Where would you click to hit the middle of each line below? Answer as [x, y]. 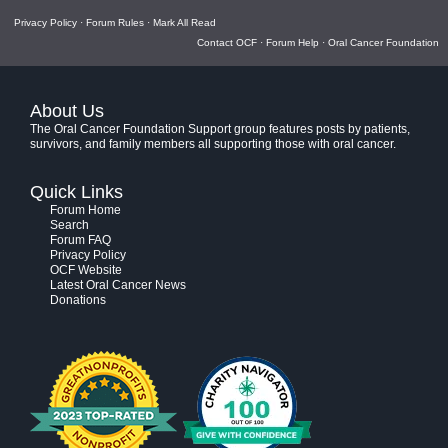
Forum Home [85, 210]
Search [69, 225]
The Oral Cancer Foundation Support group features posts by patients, [220, 129]
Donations [78, 300]
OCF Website [86, 270]
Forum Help [292, 42]
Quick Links [76, 192]
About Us [67, 111]
